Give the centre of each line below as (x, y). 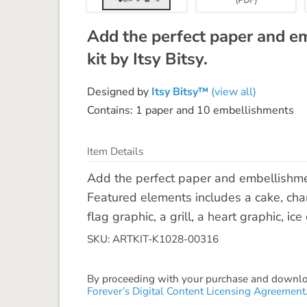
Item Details (115, 151)
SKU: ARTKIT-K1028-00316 (153, 239)
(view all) (232, 91)
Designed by (119, 91)
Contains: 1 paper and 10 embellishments (191, 110)
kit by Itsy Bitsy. (147, 59)
